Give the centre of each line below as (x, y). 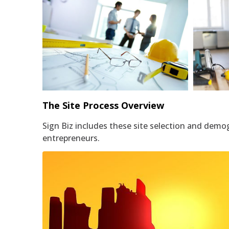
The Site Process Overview (104, 106)
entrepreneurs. (71, 138)
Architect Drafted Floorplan (115, 43)
